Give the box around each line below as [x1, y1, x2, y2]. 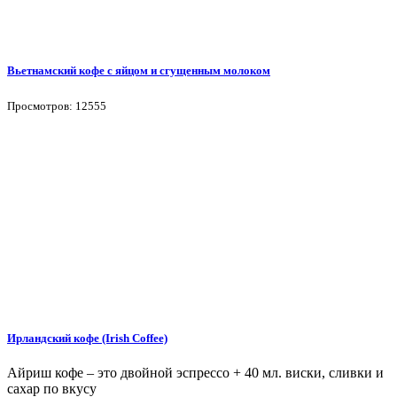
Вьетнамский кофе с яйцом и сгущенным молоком [7, 63, 270, 77]
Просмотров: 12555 [7, 98, 106, 113]
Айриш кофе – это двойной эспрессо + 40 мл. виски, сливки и [7, 365, 384, 381]
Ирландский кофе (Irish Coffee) [7, 331, 167, 345]
